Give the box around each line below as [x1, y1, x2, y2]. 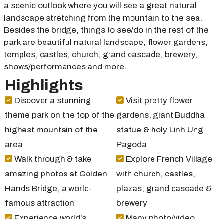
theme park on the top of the [5, 110, 114, 120]
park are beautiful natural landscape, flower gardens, [4, 38, 208, 47]
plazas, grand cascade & [116, 184, 212, 193]
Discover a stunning [12, 96, 91, 105]
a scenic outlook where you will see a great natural [4, 1, 197, 10]
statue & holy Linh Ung [116, 125, 203, 134]
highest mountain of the [5, 125, 98, 134]
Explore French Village [123, 154, 212, 164]
